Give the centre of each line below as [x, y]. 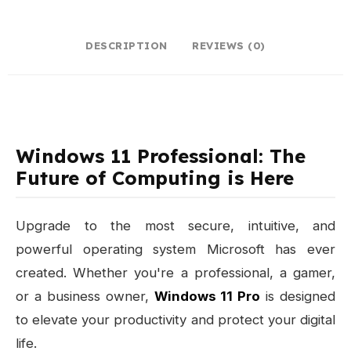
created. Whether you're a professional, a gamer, [175, 273]
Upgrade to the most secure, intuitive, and [175, 226]
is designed [298, 297]
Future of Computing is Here [155, 178]
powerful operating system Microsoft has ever [175, 250]
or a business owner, [85, 297]
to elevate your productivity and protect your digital [175, 320]
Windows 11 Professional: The [161, 156]
